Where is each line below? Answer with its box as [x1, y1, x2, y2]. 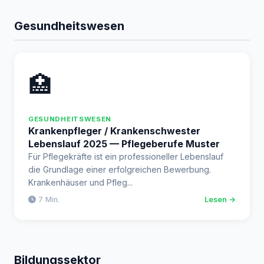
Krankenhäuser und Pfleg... [28, 177, 133, 187]
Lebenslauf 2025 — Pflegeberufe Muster [28, 138, 220, 150]
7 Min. [36, 195, 60, 204]
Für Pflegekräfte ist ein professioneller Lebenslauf [28, 151, 223, 161]
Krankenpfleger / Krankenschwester [28, 125, 200, 137]
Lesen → [204, 195, 236, 204]
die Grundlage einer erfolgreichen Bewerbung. [28, 164, 211, 174]
